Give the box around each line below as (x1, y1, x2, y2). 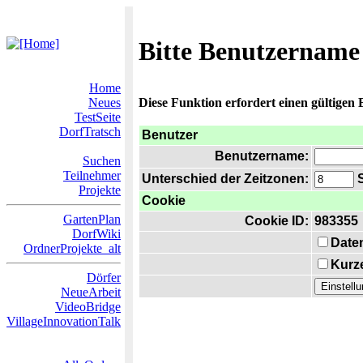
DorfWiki (72, 227, 121, 241)
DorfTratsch (59, 125, 121, 139)
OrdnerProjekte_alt (23, 241, 121, 255)
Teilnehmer (63, 169, 121, 182)
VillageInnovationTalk (6, 314, 121, 328)
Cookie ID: (245, 214, 309, 228)
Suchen (83, 154, 121, 168)
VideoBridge (55, 300, 121, 314)
